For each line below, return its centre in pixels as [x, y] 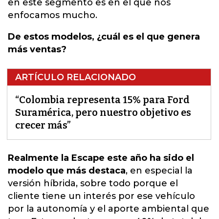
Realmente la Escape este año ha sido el [101, 158]
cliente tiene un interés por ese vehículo [101, 196]
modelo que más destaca [67, 171]
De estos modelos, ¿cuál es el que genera [104, 37]
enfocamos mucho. [53, 15]
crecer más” [43, 125]
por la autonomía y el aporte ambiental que [109, 209]
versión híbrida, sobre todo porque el [93, 183]
